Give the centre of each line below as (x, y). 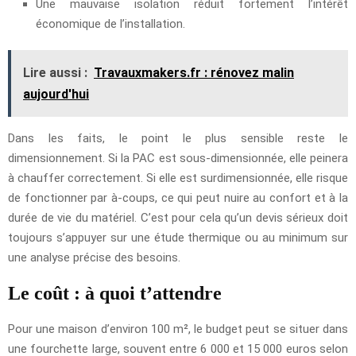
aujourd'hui (56, 94)
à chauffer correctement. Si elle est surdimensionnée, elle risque (178, 178)
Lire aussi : (55, 72)
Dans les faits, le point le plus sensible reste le (178, 138)
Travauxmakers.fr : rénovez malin (194, 72)
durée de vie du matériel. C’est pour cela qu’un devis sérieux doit (178, 217)
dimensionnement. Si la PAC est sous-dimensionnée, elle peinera (178, 158)
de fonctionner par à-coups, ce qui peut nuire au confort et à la (178, 197)
